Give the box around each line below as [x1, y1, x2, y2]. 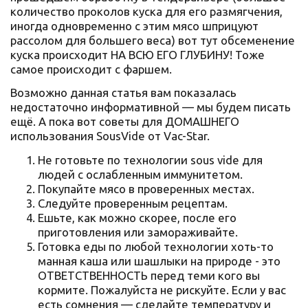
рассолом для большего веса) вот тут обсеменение [10, 34, 295, 47]
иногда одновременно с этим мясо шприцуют [10, 19, 258, 32]
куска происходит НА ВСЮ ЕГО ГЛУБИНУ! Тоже [10, 48, 265, 61]
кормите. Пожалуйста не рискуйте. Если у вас [38, 283, 286, 296]
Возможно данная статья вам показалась [10, 86, 236, 100]
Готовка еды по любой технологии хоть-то [38, 239, 274, 253]
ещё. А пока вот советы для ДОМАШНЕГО [10, 115, 239, 129]
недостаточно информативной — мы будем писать [10, 100, 291, 114]
